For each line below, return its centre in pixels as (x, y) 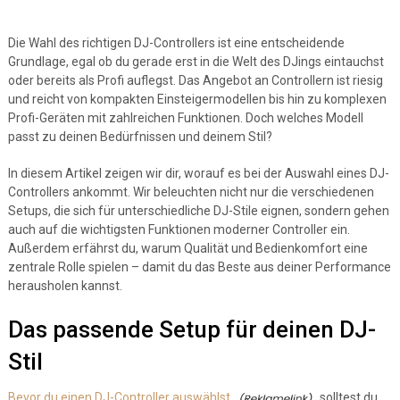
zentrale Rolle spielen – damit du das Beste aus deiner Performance (199, 267)
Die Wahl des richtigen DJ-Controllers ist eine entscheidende (176, 43)
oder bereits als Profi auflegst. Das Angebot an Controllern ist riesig (195, 80)
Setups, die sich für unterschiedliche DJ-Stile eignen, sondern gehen (198, 211)
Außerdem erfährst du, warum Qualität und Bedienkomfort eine (187, 248)
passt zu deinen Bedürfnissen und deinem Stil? (140, 137)
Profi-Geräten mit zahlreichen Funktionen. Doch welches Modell (185, 118)
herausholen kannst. (65, 286)
